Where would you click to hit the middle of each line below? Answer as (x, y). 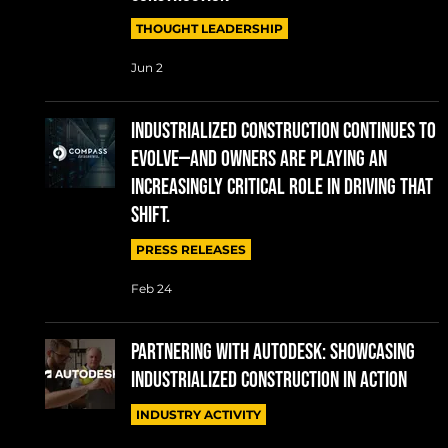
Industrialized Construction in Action (268, 380)
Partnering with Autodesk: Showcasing (272, 352)
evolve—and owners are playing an (258, 159)
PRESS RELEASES (190, 249)
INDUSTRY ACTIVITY (198, 414)
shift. (150, 215)
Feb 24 (151, 289)
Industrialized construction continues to (283, 131)
